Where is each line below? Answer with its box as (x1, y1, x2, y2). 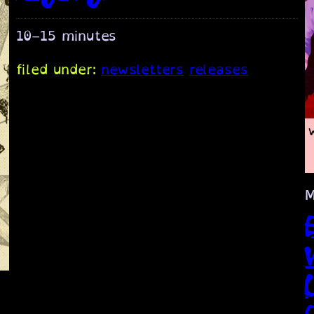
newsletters (101, 57, 184, 81)
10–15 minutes (15, 23, 117, 48)
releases (189, 57, 248, 81)
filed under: (15, 57, 102, 81)
